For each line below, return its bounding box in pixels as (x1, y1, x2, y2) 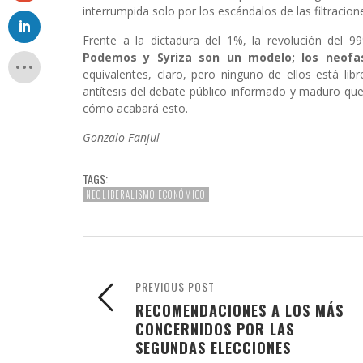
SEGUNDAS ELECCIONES (135, 336, 291, 359)
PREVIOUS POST (135, 278, 215, 296)
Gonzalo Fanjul (83, 130, 160, 146)
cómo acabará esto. (83, 100, 188, 117)
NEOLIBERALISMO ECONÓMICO (86, 188, 206, 202)
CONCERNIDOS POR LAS (135, 318, 294, 340)
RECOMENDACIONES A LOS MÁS (135, 299, 344, 322)
